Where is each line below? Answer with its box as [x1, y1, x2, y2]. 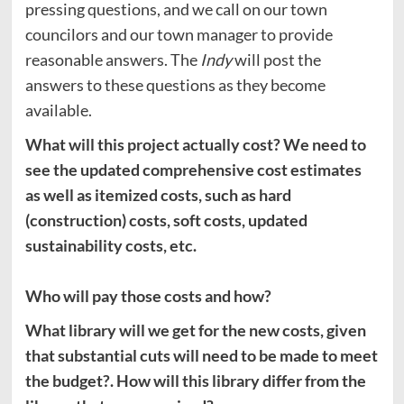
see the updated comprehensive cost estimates [24, 159, 364, 179]
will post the [231, 49, 321, 69]
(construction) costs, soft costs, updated [24, 209, 308, 230]
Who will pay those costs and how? [24, 285, 271, 306]
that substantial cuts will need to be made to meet [24, 344, 378, 365]
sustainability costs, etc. [24, 234, 197, 255]
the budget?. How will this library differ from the [24, 370, 366, 390]
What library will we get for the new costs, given [24, 319, 366, 340]
